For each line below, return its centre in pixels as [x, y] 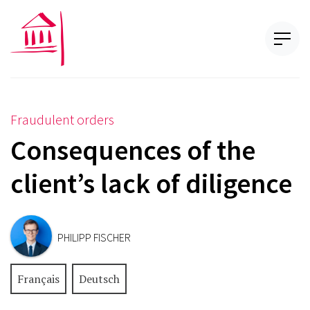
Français [38, 279]
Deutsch [99, 279]
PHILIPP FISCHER [94, 237]
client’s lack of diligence [151, 183]
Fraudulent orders [62, 119]
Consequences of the [133, 150]
